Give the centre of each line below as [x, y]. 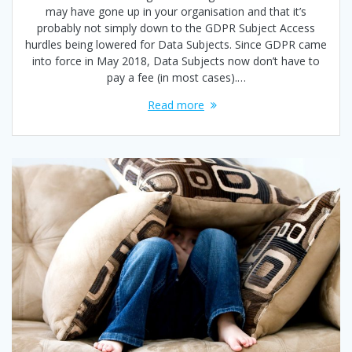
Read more [176, 104]
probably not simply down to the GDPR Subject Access [176, 27]
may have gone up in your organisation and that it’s [176, 11]
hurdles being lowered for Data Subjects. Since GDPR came [176, 44]
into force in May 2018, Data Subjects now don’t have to [176, 60]
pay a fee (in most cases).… [176, 77]
